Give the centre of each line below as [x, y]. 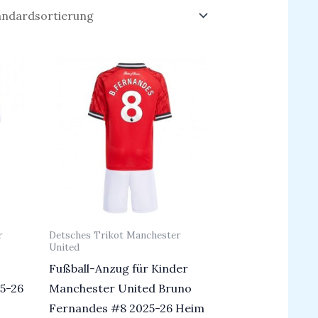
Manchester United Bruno [120, 289]
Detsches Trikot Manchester [114, 235]
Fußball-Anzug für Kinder [118, 269]
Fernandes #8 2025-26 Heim [126, 308]
